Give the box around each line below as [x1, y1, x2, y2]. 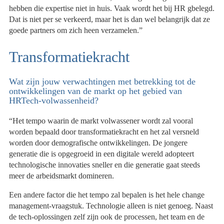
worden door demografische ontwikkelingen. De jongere [9, 138, 188, 147]
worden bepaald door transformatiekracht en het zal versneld [9, 127, 199, 136]
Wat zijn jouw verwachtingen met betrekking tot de [9, 76, 196, 86]
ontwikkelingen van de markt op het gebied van [9, 85, 182, 96]
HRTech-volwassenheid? [9, 95, 99, 105]
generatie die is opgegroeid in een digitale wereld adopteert [9, 149, 194, 158]
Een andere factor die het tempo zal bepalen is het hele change [9, 190, 205, 199]
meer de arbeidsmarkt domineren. [9, 171, 114, 180]
